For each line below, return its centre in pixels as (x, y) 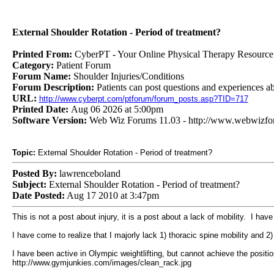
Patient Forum (83, 65)
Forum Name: (43, 76)
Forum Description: (54, 87)
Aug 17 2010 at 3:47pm (112, 195)
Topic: (24, 153)
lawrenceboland (88, 173)
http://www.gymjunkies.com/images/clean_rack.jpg (102, 263)
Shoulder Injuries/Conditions (128, 76)
